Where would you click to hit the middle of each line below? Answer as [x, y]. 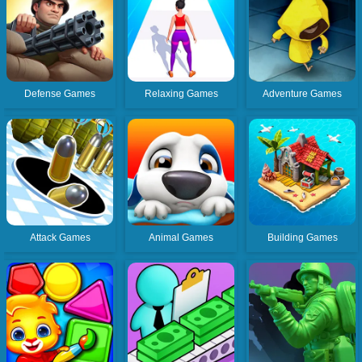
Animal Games [181, 238]
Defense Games [60, 94]
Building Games [302, 238]
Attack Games [60, 238]
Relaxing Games [181, 94]
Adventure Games [303, 94]
